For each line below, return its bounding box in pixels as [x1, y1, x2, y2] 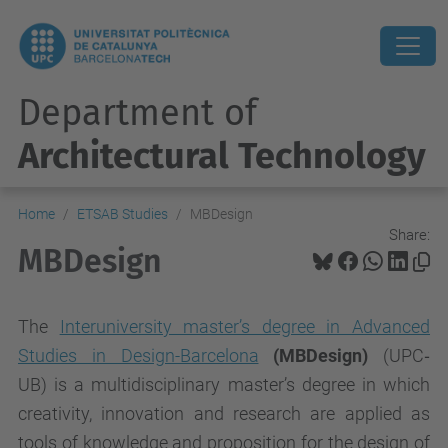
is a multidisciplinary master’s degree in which [54, 374, 431, 395]
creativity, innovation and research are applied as [18, 403, 430, 424]
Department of [18, 91, 257, 135]
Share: [389, 225, 430, 244]
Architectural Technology [18, 134, 426, 178]
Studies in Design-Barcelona [18, 345, 259, 366]
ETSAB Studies [77, 206, 168, 222]
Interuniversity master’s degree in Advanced [59, 316, 431, 337]
